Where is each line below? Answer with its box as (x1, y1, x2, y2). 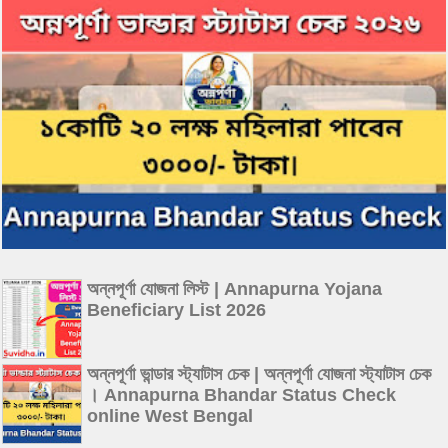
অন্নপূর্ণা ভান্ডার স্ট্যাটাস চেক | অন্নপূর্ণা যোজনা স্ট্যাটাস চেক (87, 363, 431, 384)
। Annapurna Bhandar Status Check (87, 384, 396, 405)
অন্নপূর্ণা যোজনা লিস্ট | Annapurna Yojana (87, 278, 382, 299)
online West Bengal (87, 405, 253, 426)
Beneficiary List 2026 (87, 299, 266, 320)
